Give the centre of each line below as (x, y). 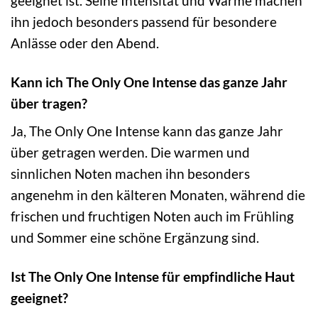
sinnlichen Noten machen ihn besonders (130, 174)
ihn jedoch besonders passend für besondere (144, 21)
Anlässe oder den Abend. (85, 43)
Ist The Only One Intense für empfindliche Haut (153, 277)
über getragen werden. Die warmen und (130, 153)
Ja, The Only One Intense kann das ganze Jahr (147, 131)
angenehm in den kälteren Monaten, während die (158, 195)
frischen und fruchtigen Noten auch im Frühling (152, 216)
